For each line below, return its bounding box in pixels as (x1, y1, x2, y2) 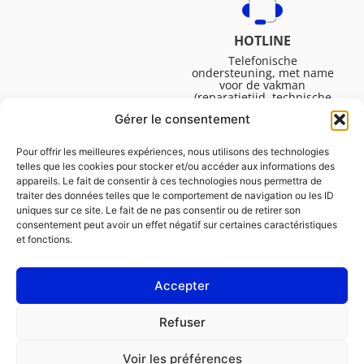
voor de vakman (219, 77, 306, 93)
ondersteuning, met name (191, 65, 334, 80)
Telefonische (227, 53, 297, 68)
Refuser (158, 314, 206, 330)
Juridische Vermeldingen (32, 301, 167, 318)
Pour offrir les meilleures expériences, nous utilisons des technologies (16, 145, 329, 158)
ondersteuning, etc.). (206, 102, 319, 117)
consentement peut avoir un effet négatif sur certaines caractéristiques (16, 219, 337, 231)
